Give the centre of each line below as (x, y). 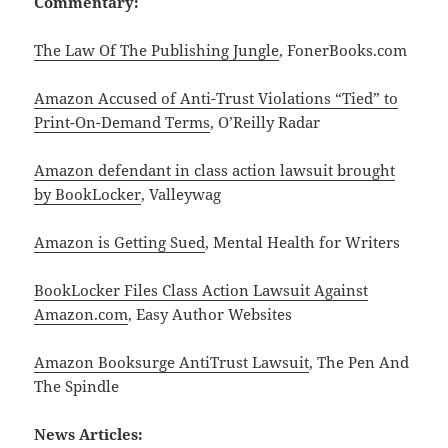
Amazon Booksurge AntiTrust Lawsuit (172, 362)
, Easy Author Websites (210, 314)
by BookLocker (88, 194)
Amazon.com (81, 314)
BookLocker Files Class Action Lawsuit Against (201, 290)
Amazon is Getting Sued (120, 242)
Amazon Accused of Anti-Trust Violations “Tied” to (216, 98)
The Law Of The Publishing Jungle (157, 50)
